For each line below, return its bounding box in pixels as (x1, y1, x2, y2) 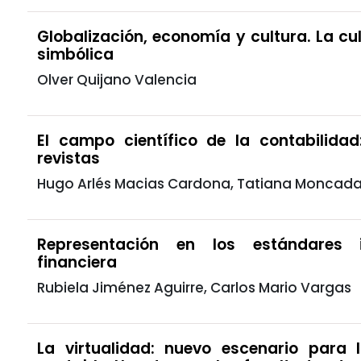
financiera (37, 251, 117, 273)
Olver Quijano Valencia (37, 69, 197, 89)
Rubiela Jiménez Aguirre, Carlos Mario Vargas (37, 277, 351, 297)
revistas (37, 147, 100, 169)
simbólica (37, 43, 114, 65)
